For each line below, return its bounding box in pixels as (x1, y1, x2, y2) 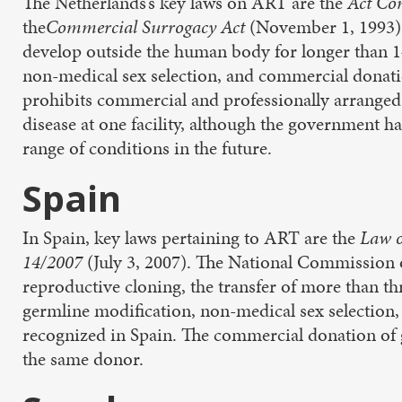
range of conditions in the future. (22, 135, 272, 161)
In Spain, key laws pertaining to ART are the (22, 225, 360, 250)
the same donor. (22, 346, 144, 371)
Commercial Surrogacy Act (46, 14, 249, 39)
